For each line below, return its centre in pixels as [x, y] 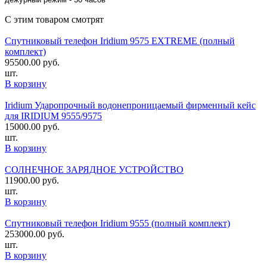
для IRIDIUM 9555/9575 [53, 116]
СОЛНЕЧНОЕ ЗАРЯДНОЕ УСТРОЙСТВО [94, 169]
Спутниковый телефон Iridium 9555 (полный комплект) [117, 223]
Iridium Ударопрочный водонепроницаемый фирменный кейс [130, 105]
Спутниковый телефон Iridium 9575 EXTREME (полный [120, 41]
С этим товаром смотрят [54, 19]
